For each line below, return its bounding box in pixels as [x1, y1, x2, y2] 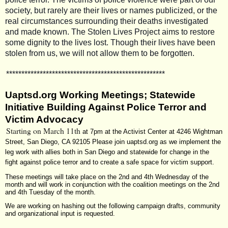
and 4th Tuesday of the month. [5, 188, 96, 196]
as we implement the [158, 137, 221, 146]
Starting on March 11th [6, 125, 80, 136]
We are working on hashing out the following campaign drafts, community [5, 202, 220, 210]
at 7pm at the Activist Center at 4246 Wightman [80, 127, 222, 135]
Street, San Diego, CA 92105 [5, 137, 92, 146]
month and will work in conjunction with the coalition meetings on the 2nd [5, 180, 219, 188]
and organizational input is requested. [5, 210, 115, 218]
